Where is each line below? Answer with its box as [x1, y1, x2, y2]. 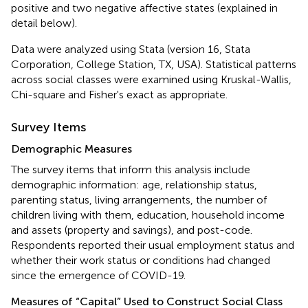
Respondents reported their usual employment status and [11, 238, 294, 252]
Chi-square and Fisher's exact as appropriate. [11, 87, 228, 101]
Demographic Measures [11, 142, 132, 155]
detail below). [11, 16, 77, 30]
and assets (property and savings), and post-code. [11, 223, 252, 236]
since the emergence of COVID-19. [11, 268, 186, 282]
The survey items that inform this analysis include [11, 162, 250, 176]
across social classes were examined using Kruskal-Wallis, [11, 72, 291, 86]
